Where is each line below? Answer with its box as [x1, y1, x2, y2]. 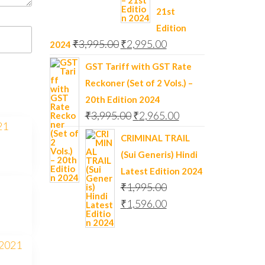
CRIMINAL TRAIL [120, 132, 190, 143]
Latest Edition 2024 [120, 166, 203, 176]
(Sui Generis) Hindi [120, 149, 198, 160]
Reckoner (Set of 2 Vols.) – [85, 77, 193, 88]
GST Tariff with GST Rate [85, 61, 192, 72]
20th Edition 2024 [85, 94, 160, 105]
